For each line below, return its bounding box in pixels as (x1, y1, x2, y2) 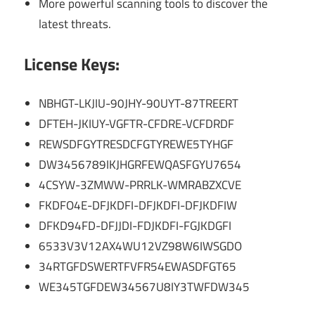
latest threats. (39, 15, 112, 34)
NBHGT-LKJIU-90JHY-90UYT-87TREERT (39, 94, 239, 113)
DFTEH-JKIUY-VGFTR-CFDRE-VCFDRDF (39, 115, 235, 134)
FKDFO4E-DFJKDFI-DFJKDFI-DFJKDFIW (39, 196, 238, 215)
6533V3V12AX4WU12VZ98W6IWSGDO (39, 237, 243, 256)
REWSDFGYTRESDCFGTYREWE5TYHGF (39, 135, 234, 154)
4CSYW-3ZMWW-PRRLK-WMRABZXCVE (39, 176, 242, 195)
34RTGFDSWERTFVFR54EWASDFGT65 (39, 257, 237, 276)
